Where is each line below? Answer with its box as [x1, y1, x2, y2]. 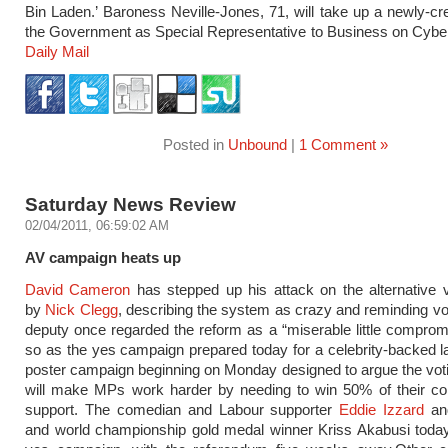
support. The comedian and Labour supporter [25, 401, 340, 418]
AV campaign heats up [25, 249, 181, 266]
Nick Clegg [45, 301, 118, 318]
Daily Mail [25, 43, 89, 60]
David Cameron [25, 281, 131, 298]
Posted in [162, 136, 228, 153]
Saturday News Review [25, 193, 236, 215]
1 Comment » [298, 136, 388, 153]
